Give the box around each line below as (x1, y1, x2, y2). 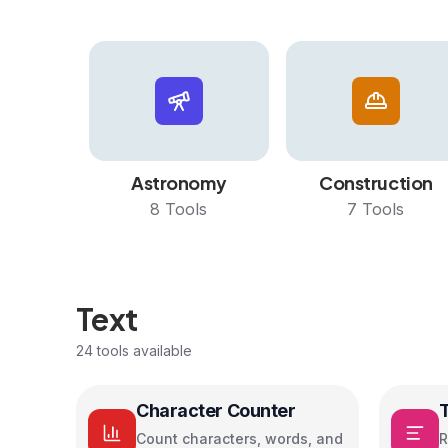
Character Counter (136, 400, 296, 421)
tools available (93, 342, 192, 359)
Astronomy (131, 171, 227, 194)
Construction (319, 171, 433, 194)
